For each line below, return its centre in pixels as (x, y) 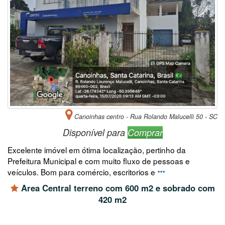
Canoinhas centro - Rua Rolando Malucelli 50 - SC (145, 116)
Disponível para (95, 132)
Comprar (145, 132)
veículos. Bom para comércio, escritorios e (82, 172)
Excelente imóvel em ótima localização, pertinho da (97, 149)
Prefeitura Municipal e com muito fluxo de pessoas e (99, 160)
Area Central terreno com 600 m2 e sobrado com (117, 188)
